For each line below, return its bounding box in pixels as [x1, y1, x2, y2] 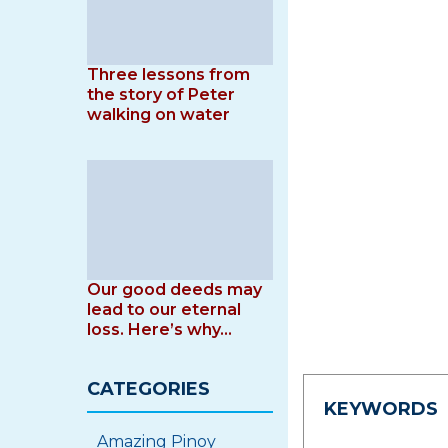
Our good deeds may [87, 280, 262, 299]
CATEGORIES [87, 378, 210, 400]
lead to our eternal [87, 300, 241, 319]
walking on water [87, 105, 230, 124]
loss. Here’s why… [87, 320, 232, 339]
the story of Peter [87, 85, 235, 104]
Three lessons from [87, 65, 250, 84]
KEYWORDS [324, 398, 438, 420]
